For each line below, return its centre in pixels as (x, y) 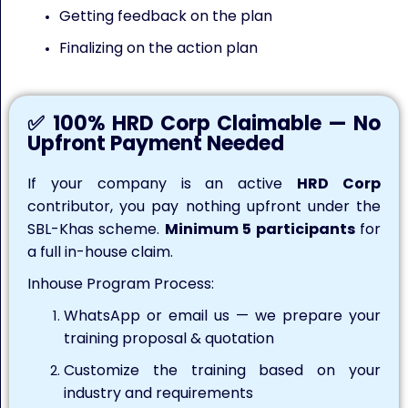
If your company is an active (163, 184)
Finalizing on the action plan (158, 48)
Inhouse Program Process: (121, 284)
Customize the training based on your (222, 370)
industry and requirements (158, 393)
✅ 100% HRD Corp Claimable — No (204, 123)
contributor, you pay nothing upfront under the (204, 206)
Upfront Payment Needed (156, 143)
